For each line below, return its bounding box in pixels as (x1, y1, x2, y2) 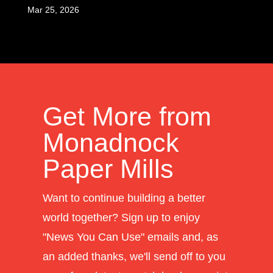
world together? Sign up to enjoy (42, 211, 200, 224)
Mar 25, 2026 (27, 4, 79, 15)
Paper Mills (42, 154, 174, 183)
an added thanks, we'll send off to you (42, 250, 225, 263)
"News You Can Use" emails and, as (42, 230, 218, 243)
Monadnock (42, 127, 179, 157)
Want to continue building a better (42, 191, 205, 204)
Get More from (42, 101, 211, 131)
